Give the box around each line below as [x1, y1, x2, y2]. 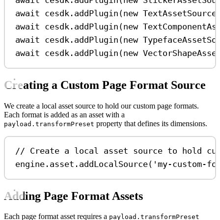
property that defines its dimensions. [94, 119, 207, 128]
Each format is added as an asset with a [4, 110, 125, 119]
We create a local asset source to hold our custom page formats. [4, 101, 199, 110]
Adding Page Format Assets [4, 189, 143, 202]
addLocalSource [79, 159, 148, 169]
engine [15, 159, 45, 169]
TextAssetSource [143, 8, 217, 19]
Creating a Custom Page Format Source [4, 78, 206, 91]
